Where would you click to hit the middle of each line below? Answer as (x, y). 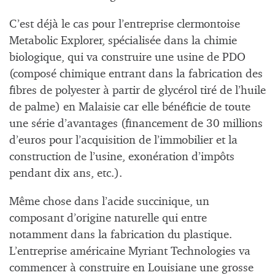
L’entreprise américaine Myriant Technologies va (130, 252)
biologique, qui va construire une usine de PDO (127, 58)
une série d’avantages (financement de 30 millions (136, 124)
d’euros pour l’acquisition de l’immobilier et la (123, 141)
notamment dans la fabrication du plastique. (121, 235)
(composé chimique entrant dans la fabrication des (136, 74)
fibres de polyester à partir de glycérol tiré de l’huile (137, 91)
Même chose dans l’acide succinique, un (109, 202)
